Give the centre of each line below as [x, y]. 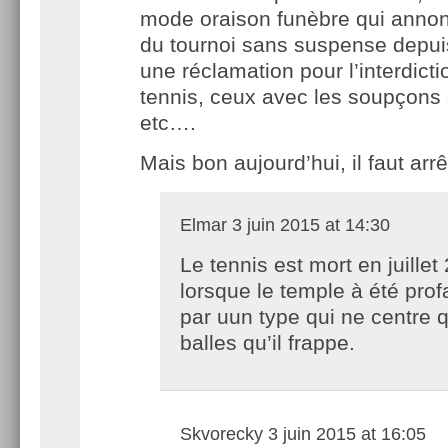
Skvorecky [221, 433]
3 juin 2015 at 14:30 [308, 224]
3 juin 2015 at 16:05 [344, 433]
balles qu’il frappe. [267, 342]
